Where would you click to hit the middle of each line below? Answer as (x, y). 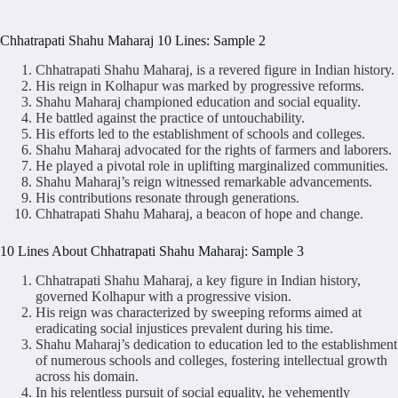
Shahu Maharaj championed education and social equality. (198, 101)
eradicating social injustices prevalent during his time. (184, 328)
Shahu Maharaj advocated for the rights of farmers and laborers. (214, 149)
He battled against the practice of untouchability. (170, 117)
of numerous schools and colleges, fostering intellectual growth (211, 360)
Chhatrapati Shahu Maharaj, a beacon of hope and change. (199, 213)
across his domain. (87, 376)
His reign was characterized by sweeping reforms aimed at (199, 312)
